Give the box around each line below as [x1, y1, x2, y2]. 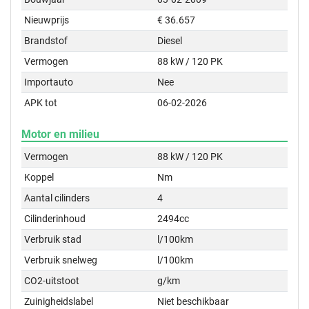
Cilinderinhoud [24, 213, 86, 224]
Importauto [24, 77, 74, 88]
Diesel [157, 35, 183, 46]
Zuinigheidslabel [24, 296, 94, 307]
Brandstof [24, 35, 68, 46]
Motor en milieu [21, 128, 99, 141]
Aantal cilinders [24, 192, 90, 203]
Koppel [24, 172, 54, 183]
